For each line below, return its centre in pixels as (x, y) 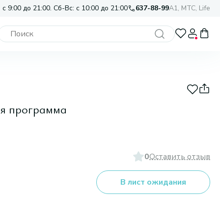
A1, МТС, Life (190, 8)
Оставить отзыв (180, 157)
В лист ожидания (153, 182)
